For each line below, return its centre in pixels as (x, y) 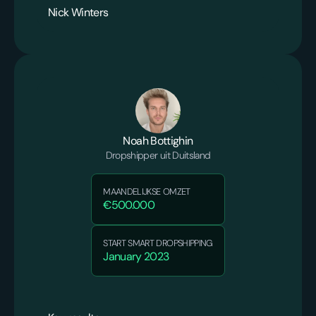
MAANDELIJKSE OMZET (147, 192)
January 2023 (136, 257)
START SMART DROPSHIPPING (158, 243)
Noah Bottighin (158, 141)
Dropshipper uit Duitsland (158, 156)
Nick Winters (78, 13)
